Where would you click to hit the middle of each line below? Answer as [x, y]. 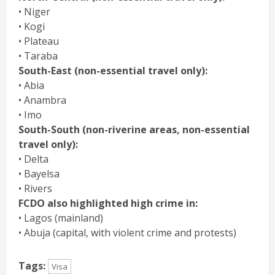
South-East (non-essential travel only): [113, 70]
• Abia [31, 85]
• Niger [34, 11]
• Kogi [32, 26]
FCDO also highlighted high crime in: [108, 203]
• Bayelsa [39, 173]
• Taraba [38, 56]
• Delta [33, 159]
